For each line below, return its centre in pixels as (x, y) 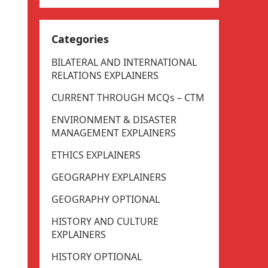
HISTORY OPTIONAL (97, 257)
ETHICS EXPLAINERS (96, 155)
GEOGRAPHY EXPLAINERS (109, 177)
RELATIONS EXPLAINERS (105, 75)
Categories (80, 39)
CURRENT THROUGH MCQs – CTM (128, 98)
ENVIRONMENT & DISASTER (114, 120)
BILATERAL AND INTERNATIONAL (124, 62)
